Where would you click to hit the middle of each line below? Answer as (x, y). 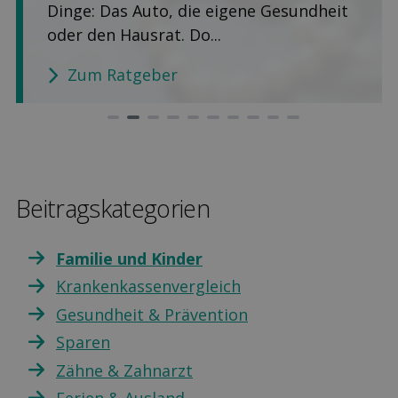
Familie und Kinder (129, 258)
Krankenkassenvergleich (148, 286)
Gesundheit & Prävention (152, 314)
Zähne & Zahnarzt (124, 370)
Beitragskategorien (113, 208)
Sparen (83, 342)
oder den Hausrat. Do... (134, 35)
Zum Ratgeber (122, 75)
